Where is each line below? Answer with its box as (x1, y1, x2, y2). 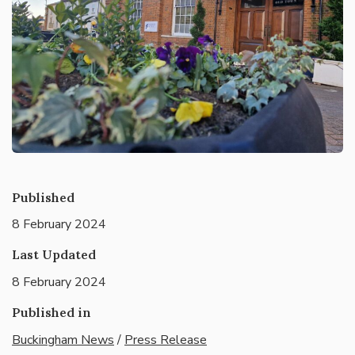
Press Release (124, 331, 207, 349)
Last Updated (12, 246, 96, 263)
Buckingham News (12, 331, 114, 349)
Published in (12, 304, 91, 321)
